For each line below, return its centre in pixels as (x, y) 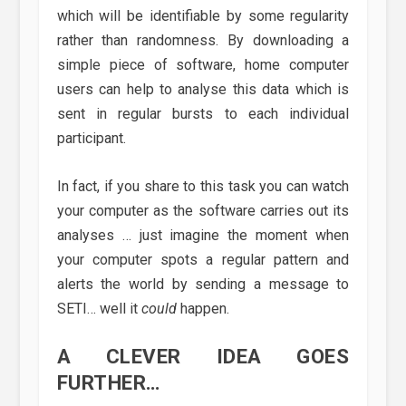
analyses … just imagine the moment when (203, 235)
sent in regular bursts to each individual (203, 114)
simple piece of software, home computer (203, 65)
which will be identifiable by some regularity (203, 16)
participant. (91, 139)
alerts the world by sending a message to (203, 284)
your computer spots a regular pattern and (203, 259)
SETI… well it (99, 308)
